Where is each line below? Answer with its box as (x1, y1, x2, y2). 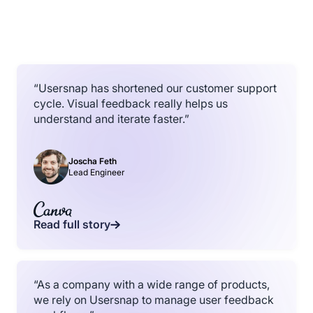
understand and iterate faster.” (34, 112, 189, 126)
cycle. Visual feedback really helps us (34, 96, 228, 110)
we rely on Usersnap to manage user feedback (34, 293, 274, 307)
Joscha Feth (68, 156, 117, 167)
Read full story (34, 218, 110, 232)
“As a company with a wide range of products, (34, 278, 270, 292)
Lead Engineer (68, 167, 124, 178)
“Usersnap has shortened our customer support (34, 81, 277, 95)
